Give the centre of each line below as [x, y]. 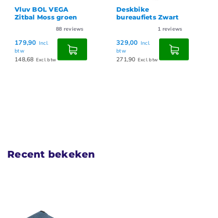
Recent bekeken [51, 154]
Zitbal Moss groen [46, 17]
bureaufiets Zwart [148, 17]
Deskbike [133, 9]
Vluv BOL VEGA [42, 9]
